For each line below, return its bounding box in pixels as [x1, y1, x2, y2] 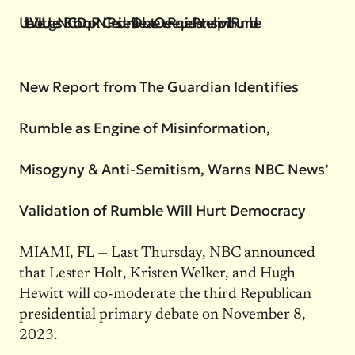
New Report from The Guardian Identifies [18, 77, 299, 96]
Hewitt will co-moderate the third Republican [18, 287, 311, 303]
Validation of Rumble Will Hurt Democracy [18, 200, 306, 219]
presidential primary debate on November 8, [18, 307, 306, 323]
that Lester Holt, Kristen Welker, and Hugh [18, 266, 296, 282]
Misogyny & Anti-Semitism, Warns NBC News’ [18, 159, 329, 178]
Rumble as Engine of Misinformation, [18, 118, 270, 137]
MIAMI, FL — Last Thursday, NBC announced [18, 246, 315, 261]
